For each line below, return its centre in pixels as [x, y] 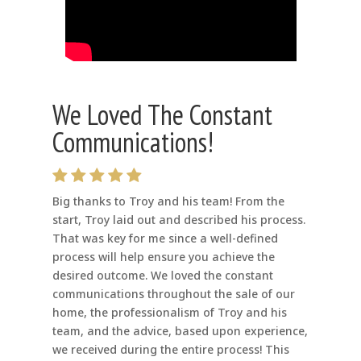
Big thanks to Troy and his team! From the [168, 201]
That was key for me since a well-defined [165, 239]
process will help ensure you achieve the [163, 257]
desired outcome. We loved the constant [162, 276]
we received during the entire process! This [170, 350]
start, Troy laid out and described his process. [178, 220]
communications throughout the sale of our [173, 294]
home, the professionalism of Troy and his [169, 313]
